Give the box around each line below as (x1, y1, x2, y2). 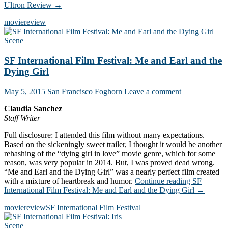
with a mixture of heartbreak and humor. (4, 176, 135, 185)
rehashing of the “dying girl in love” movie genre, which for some (4, 149, 215, 158)
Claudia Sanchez (4, 104, 62, 113)
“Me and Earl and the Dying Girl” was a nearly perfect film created (4, 167, 219, 176)
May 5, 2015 (4, 87, 45, 96)
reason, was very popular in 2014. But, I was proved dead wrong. (4, 158, 215, 167)
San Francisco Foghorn (47, 87, 122, 96)
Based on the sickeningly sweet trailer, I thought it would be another (4, 139, 222, 149)
